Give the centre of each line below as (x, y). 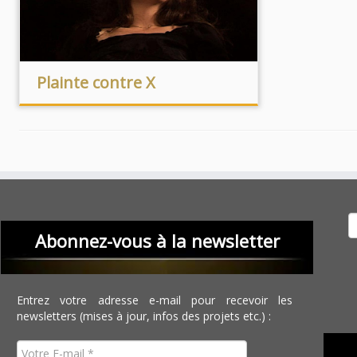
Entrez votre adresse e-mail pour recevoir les (155, 300)
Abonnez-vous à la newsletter (157, 241)
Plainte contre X (96, 82)
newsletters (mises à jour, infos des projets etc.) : (144, 316)
